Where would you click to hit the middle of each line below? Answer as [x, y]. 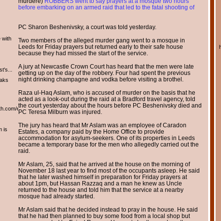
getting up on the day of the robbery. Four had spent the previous [104, 73]
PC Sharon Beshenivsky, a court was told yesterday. [87, 27]
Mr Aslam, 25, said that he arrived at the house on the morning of [104, 164]
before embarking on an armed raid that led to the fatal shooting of [106, 7]
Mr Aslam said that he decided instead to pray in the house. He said [108, 209]
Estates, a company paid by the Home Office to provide [91, 131]
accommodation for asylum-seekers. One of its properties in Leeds [106, 138]
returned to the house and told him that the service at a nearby [101, 189]
